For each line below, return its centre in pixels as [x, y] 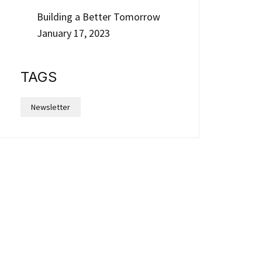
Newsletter [51, 107]
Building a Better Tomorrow [99, 17]
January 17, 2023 [73, 33]
